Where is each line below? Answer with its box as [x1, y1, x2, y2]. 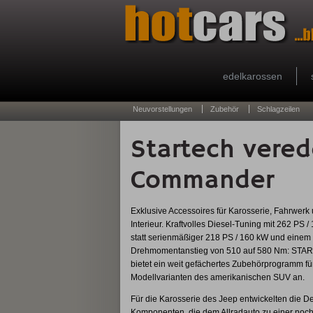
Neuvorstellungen [133, 105, 192, 113]
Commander [130, 164, 274, 197]
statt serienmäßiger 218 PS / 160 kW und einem [130, 233, 311, 242]
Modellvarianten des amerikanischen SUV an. [130, 272, 305, 282]
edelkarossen [223, 71, 282, 82]
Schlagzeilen [257, 105, 300, 113]
